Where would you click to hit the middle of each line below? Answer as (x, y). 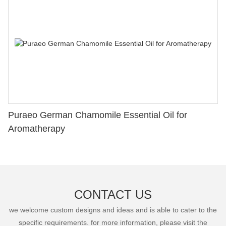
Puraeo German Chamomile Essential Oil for (98, 115)
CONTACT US (113, 195)
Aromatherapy (37, 129)
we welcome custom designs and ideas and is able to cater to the (113, 210)
